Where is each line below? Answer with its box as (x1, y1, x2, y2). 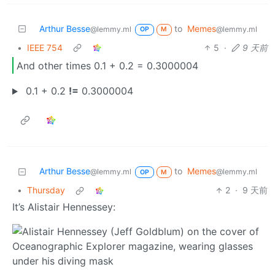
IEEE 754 (27, 42, 63, 53)
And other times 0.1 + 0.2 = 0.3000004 (17, 59, 198, 72)
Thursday (27, 185, 65, 196)
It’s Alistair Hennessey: (12, 201, 115, 214)
